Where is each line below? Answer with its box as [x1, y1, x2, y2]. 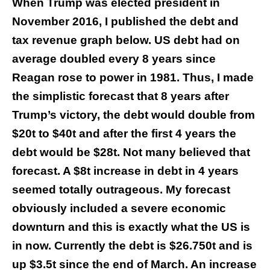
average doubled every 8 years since [12, 52, 216, 66]
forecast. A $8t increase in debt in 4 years [12, 165, 239, 178]
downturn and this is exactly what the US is [12, 221, 250, 234]
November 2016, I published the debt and [12, 15, 239, 28]
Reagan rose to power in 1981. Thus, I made [12, 71, 254, 84]
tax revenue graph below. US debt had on [12, 34, 240, 47]
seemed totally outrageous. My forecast [12, 183, 230, 196]
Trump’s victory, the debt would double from [12, 108, 255, 122]
